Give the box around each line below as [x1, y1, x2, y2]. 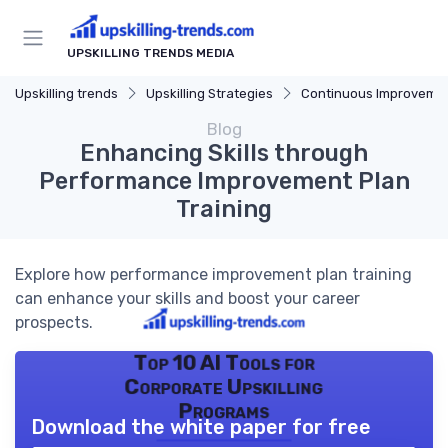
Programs [178, 399, 270, 424]
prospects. [15, 313, 93, 332]
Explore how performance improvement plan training [15, 265, 412, 284]
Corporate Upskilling [124, 375, 324, 400]
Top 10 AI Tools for [133, 350, 315, 376]
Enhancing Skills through [80, 139, 368, 167]
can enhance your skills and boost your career [15, 289, 360, 308]
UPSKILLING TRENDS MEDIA [67, 46, 234, 61]
